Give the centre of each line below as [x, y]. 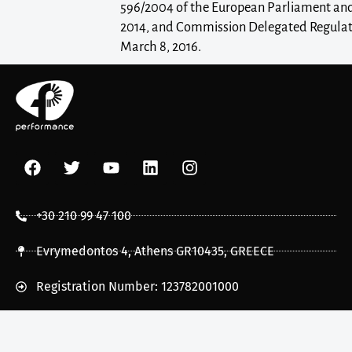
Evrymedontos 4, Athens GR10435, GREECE [155, 251]
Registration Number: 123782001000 [137, 286]
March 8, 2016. [161, 46]
